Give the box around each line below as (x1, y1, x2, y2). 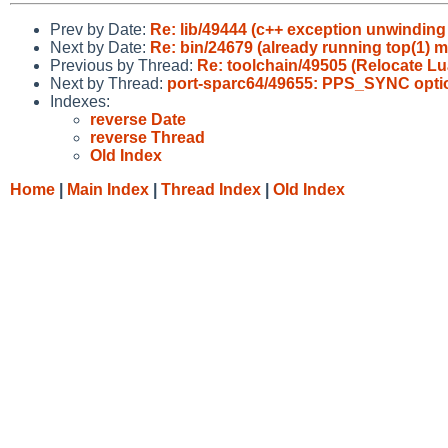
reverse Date (90, 110, 186, 128)
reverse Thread (90, 128, 205, 146)
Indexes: (50, 92, 110, 110)
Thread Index (161, 180, 261, 198)
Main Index (67, 180, 149, 198)
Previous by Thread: (50, 56, 197, 74)
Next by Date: (50, 38, 150, 56)
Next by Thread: (50, 74, 167, 92)
